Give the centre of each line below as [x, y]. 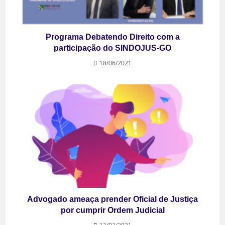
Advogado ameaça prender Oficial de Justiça [113, 199]
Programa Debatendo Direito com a [113, 37]
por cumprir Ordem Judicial [113, 210]
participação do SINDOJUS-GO [113, 48]
